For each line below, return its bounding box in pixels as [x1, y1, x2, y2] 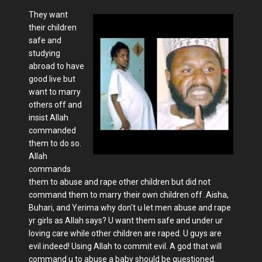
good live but [29, 74, 75, 84]
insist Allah [29, 113, 68, 122]
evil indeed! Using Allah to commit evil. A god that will [29, 242, 222, 251]
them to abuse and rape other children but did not [29, 177, 211, 187]
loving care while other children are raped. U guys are [29, 229, 222, 238]
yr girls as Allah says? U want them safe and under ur [29, 216, 223, 225]
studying [29, 49, 60, 58]
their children [29, 23, 77, 32]
